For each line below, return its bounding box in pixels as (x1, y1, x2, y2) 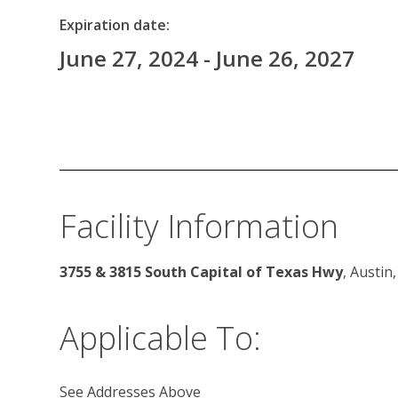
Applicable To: (60, 316, 261, 361)
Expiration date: (60, 15, 170, 35)
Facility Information (60, 204, 338, 249)
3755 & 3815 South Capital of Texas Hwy (60, 262, 343, 283)
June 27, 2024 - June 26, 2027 (60, 44, 354, 73)
